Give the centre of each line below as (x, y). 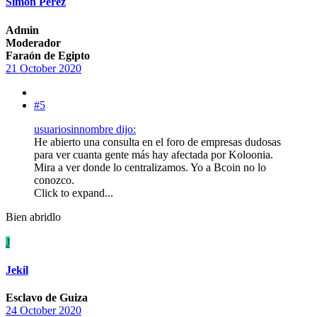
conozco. (54, 180)
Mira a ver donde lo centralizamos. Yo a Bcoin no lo (150, 167)
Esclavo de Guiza (47, 298)
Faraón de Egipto (48, 55)
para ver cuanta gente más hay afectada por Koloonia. (154, 154)
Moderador (33, 42)
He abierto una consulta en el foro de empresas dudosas (157, 142)
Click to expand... (74, 192)
